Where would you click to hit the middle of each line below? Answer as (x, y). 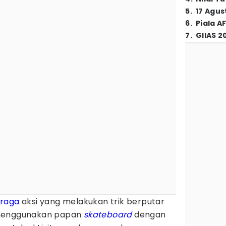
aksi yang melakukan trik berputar (92, 202)
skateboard (108, 215)
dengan (150, 215)
